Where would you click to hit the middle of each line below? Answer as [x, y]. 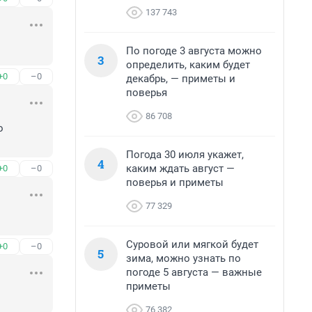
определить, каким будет [188, 65]
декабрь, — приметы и [181, 79]
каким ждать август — [180, 169]
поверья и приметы [175, 182]
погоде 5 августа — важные [194, 272]
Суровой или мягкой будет [192, 244]
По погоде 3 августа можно [194, 51]
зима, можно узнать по [184, 258]
